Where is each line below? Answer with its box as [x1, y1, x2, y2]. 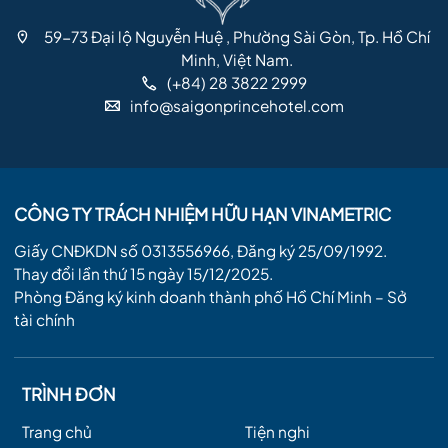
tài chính [13, 310, 75, 330]
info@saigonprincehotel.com [129, 96, 344, 116]
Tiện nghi [245, 422, 311, 442]
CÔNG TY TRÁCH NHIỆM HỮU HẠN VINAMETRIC [13, 202, 391, 225]
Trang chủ [22, 422, 93, 442]
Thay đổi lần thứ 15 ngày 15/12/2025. [13, 264, 273, 284]
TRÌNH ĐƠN [22, 383, 117, 406]
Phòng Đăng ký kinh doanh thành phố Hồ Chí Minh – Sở [13, 287, 407, 307]
